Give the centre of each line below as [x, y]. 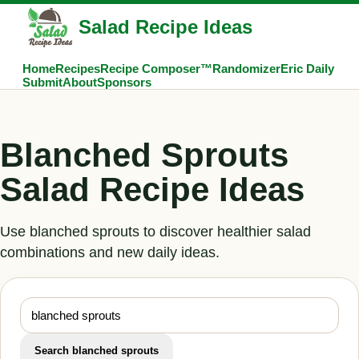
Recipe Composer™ [156, 69]
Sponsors [124, 82]
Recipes [78, 69]
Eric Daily [307, 69]
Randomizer [246, 69]
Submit [42, 82]
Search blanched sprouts [97, 351]
